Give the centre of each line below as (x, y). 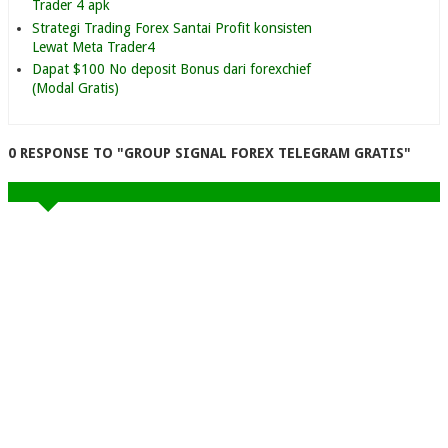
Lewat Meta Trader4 (93, 46)
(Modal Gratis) (75, 88)
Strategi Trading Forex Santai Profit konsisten (172, 27)
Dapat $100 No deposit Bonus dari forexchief (171, 69)
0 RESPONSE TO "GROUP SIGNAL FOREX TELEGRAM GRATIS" (209, 153)
